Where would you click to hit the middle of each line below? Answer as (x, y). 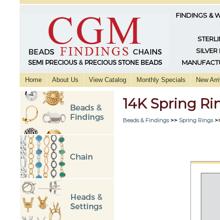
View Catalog (108, 80)
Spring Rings (196, 120)
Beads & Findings (146, 120)
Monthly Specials (161, 80)
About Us (65, 80)
